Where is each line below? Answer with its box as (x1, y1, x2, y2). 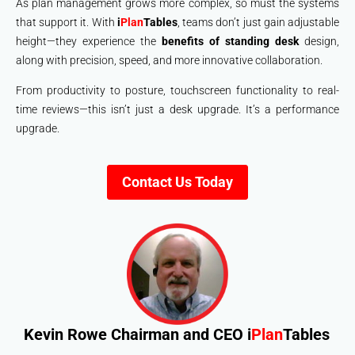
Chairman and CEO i (111, 325, 251, 345)
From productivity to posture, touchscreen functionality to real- (16, 83, 339, 97)
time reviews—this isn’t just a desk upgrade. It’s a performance (16, 102, 339, 116)
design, (299, 34, 339, 48)
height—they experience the (16, 34, 162, 48)
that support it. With (16, 15, 117, 29)
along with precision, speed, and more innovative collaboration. (16, 53, 323, 67)
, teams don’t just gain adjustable (177, 15, 340, 29)
